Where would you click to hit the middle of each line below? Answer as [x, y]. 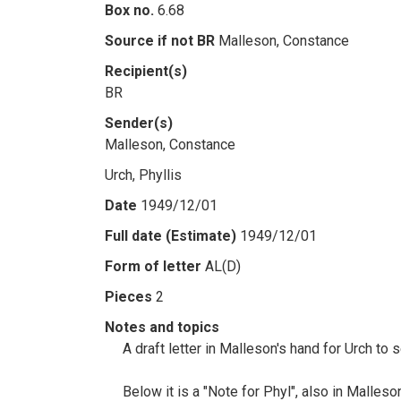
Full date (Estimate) [171, 236]
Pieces [128, 297]
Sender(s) [139, 123]
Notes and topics [162, 327]
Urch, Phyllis [143, 175]
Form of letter [153, 266]
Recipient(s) [146, 71]
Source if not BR [160, 41]
